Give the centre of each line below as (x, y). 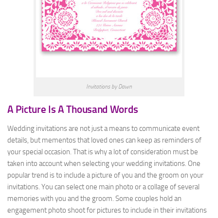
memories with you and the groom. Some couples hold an (94, 199)
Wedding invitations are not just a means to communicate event (103, 128)
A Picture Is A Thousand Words (73, 109)
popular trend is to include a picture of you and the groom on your (105, 175)
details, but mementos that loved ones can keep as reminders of (104, 140)
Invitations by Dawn (109, 87)
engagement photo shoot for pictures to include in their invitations (107, 210)
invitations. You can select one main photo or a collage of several (103, 187)
